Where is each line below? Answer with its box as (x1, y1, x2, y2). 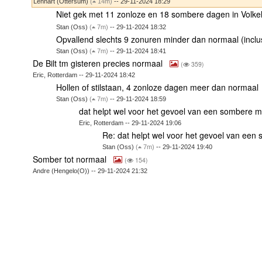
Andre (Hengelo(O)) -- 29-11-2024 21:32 (33, 167, 148, 174)
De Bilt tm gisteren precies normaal (33, 57, 166, 69)
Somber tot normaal (33, 153, 109, 165)
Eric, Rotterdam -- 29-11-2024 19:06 (79, 119, 182, 126)
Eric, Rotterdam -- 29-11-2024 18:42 (33, 71, 136, 78)
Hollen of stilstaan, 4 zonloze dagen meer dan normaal (56, 81, 261, 93)
